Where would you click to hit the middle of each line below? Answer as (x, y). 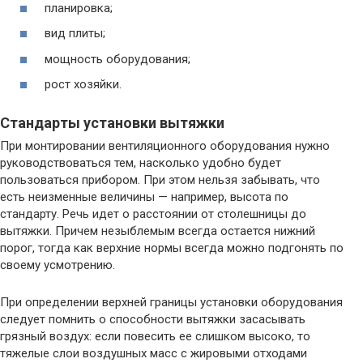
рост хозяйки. (83, 85)
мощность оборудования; (117, 59)
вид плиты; (75, 34)
